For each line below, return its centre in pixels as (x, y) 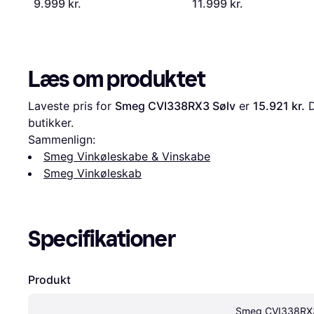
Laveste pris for (71, 105)
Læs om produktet (117, 79)
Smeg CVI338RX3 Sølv (175, 105)
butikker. (51, 122)
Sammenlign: (62, 139)
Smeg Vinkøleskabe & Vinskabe (127, 156)
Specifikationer (102, 239)
